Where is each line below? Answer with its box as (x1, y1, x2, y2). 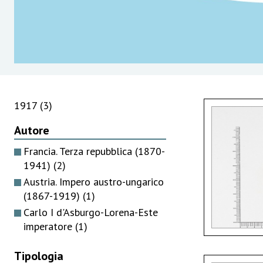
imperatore (23, 219, 75, 233)
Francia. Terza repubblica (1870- (23, 144, 165, 158)
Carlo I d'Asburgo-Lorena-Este (23, 205, 158, 219)
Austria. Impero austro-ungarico (23, 174, 164, 188)
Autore (14, 122, 49, 138)
